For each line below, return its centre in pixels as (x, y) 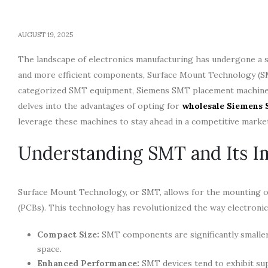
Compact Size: (68, 234)
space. (49, 249)
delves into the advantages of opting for (100, 106)
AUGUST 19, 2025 (45, 34)
